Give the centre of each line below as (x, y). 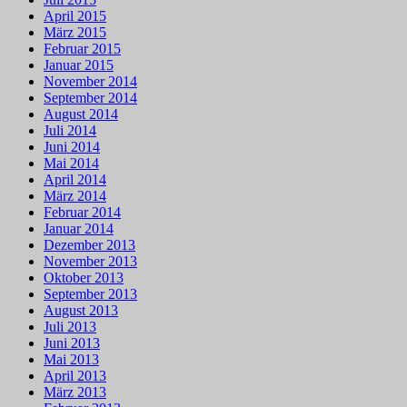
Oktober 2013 (84, 277)
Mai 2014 (71, 163)
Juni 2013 (72, 342)
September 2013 (90, 293)
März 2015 (75, 32)
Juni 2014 (72, 146)
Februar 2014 (82, 212)
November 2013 (90, 261)
